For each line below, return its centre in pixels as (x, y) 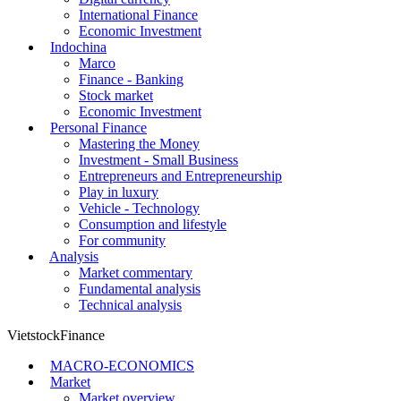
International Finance (138, 14)
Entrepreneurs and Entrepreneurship (180, 175)
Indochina (78, 47)
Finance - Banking (131, 79)
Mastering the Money (139, 143)
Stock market (116, 95)
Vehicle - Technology (139, 208)
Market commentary (136, 272)
